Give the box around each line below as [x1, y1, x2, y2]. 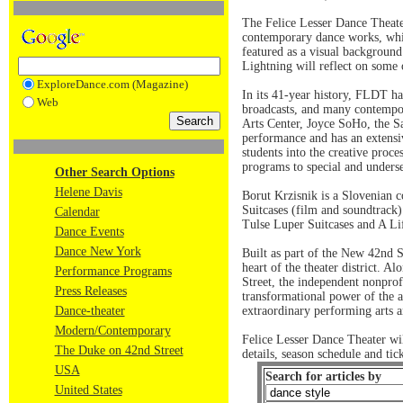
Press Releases [54, 284, 127, 298]
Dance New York [54, 245, 141, 258]
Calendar [54, 205, 100, 219]
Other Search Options [54, 166, 175, 179]
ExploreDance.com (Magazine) [36, 77, 188, 91]
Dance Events [54, 225, 124, 238]
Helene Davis [54, 185, 122, 199]
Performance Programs [54, 264, 172, 278]
